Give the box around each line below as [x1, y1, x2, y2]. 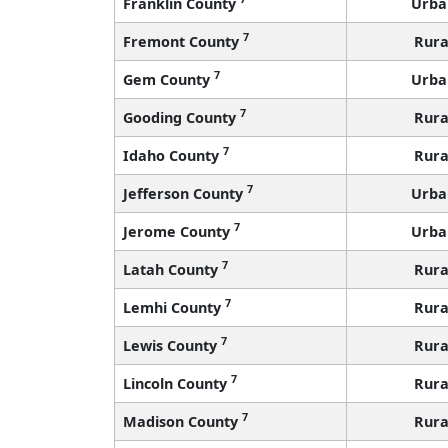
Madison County [123, 411, 242, 431]
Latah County [123, 259, 222, 279]
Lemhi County [123, 297, 225, 317]
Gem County [123, 69, 214, 89]
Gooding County [123, 107, 240, 127]
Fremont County [123, 31, 243, 51]
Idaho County [123, 145, 223, 165]
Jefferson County [123, 183, 247, 203]
